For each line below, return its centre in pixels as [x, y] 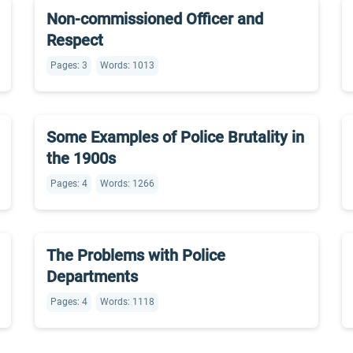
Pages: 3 [69, 65]
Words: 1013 [127, 65]
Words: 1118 [127, 302]
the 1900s [81, 158]
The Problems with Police [136, 255]
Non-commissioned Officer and [155, 19]
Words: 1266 [127, 184]
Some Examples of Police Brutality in [175, 137]
